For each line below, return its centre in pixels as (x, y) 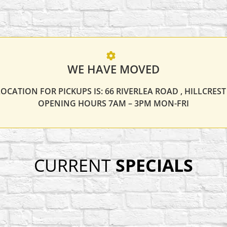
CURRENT (75, 165)
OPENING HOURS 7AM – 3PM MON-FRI (113, 104)
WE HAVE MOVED (113, 69)
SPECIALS (154, 165)
